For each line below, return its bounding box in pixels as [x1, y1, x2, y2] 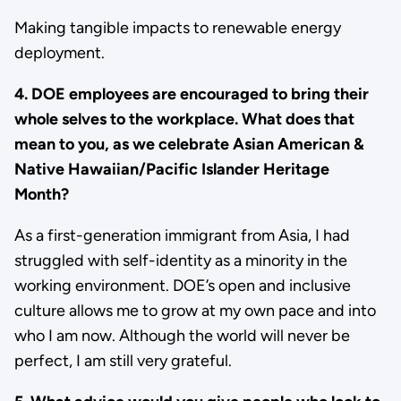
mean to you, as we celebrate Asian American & [13, 134, 364, 155]
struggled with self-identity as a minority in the [13, 251, 347, 271]
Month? [13, 184, 69, 205]
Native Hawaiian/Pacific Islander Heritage [13, 159, 329, 180]
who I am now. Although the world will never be [13, 326, 350, 346]
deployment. [13, 43, 105, 64]
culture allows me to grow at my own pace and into [13, 301, 376, 321]
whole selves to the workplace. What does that [13, 109, 354, 130]
